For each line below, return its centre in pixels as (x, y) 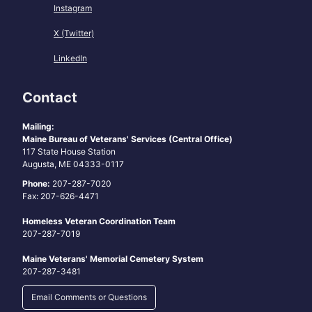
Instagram (73, 8)
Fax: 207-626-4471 (62, 196)
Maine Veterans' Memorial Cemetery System (113, 259)
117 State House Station (69, 152)
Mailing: (38, 127)
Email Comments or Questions (89, 297)
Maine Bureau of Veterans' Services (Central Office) (127, 139)
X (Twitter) (74, 33)
